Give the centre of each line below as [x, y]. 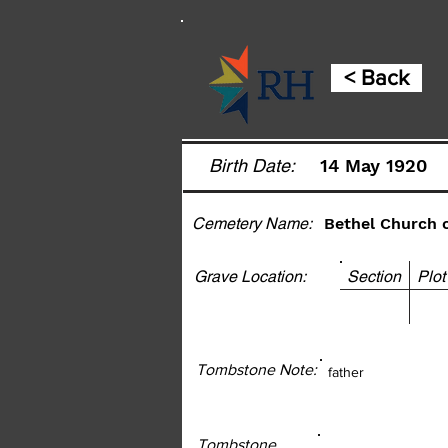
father [346, 372]
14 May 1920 [373, 165]
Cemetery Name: [252, 223]
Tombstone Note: [256, 369]
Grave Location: [250, 276]
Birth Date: [252, 165]
